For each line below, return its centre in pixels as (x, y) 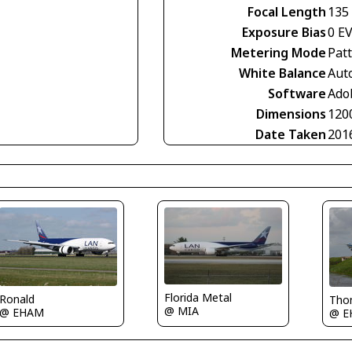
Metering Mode (279, 53)
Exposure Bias (284, 32)
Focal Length (287, 12)
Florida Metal (198, 297)
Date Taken (291, 134)
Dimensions (291, 114)
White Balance (282, 73)
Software (297, 93)
